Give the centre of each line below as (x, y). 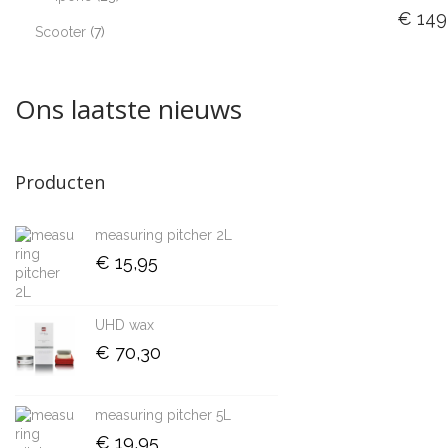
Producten (60, 182)
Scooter (60, 32)
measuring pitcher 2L (163, 235)
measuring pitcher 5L (163, 415)
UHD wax (124, 325)
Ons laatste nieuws (128, 109)
